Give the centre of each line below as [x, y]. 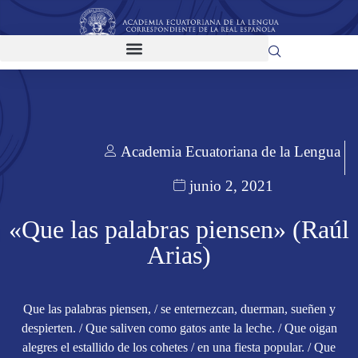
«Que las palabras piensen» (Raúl [179, 230]
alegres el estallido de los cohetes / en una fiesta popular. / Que [179, 348]
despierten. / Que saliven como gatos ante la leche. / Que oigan [179, 328]
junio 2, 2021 [231, 185]
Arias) [179, 255]
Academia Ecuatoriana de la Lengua [231, 152]
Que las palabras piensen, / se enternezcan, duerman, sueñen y [179, 309]
